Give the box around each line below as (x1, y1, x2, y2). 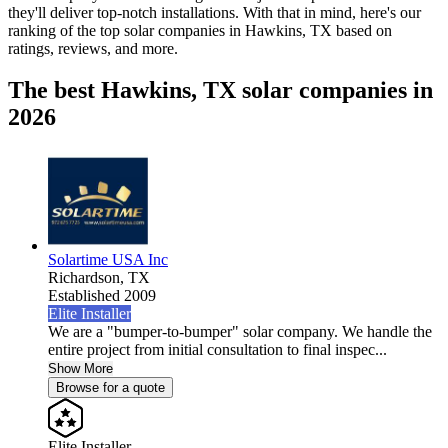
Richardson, (48, 269, 128, 287)
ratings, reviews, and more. (8, 39, 178, 57)
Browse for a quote (56, 380, 165, 396)
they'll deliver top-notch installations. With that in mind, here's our (8, 3, 421, 21)
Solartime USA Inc (48, 251, 168, 269)
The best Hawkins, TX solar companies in (8, 77, 433, 104)
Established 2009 (48, 287, 156, 305)
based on (332, 21, 392, 39)
